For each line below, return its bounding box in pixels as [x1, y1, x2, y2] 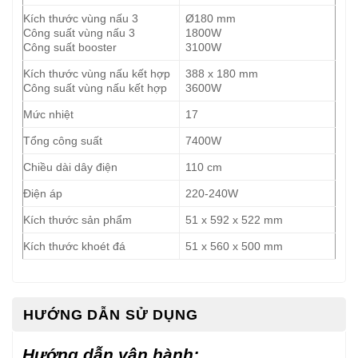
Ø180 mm [185, 12, 237, 26]
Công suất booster [23, 41, 117, 54]
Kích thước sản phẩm [23, 213, 132, 227]
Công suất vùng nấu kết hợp [23, 82, 167, 95]
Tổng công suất [23, 134, 102, 148]
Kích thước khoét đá [23, 240, 125, 253]
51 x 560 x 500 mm [185, 240, 284, 253]
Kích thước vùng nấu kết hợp [23, 67, 170, 81]
